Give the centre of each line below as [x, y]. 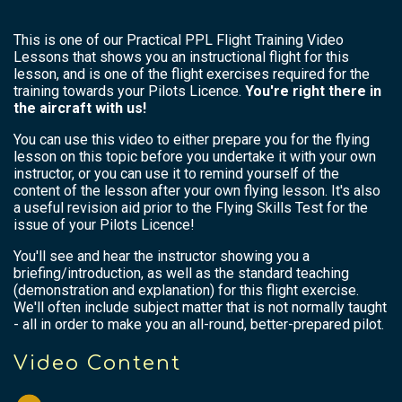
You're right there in [313, 91]
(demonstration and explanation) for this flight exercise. [186, 290]
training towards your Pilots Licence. [129, 91]
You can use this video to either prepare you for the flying [192, 139]
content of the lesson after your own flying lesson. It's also [197, 190]
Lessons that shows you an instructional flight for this [181, 57]
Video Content [97, 363]
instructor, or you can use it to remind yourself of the [176, 173]
